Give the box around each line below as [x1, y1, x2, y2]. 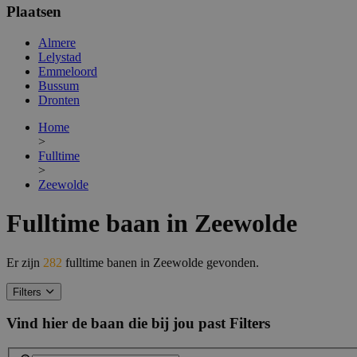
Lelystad [38, 49, 81, 64]
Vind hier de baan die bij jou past [6, 315, 226, 332]
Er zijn [6, 255, 43, 269]
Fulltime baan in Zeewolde [6, 209, 297, 238]
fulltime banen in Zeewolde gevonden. [62, 255, 259, 269]
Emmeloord [38, 64, 97, 78]
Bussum [38, 78, 79, 92]
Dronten [38, 92, 80, 107]
